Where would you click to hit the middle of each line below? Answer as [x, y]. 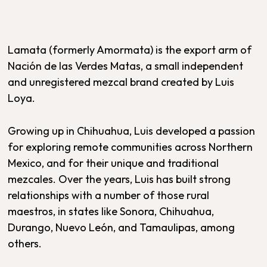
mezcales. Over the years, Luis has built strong [119, 179]
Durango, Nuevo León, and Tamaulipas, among [122, 227]
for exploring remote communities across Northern [131, 147]
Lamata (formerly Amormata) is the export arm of [130, 50]
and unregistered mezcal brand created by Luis [121, 82]
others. [25, 243]
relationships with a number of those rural [109, 195]
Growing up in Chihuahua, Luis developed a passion [132, 131]
